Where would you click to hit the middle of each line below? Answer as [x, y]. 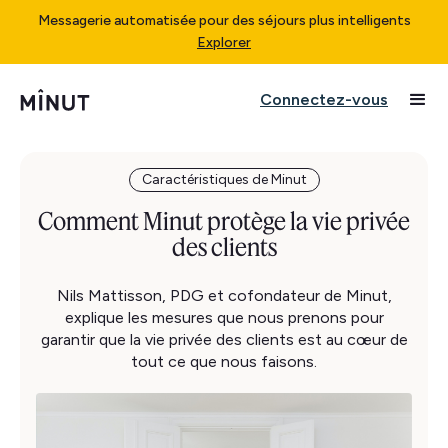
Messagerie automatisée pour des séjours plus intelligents [224, 20]
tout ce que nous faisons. [224, 361]
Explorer [224, 42]
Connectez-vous [324, 99]
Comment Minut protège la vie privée [224, 221]
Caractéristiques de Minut [224, 179]
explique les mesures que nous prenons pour [224, 317]
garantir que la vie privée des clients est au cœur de [224, 339]
